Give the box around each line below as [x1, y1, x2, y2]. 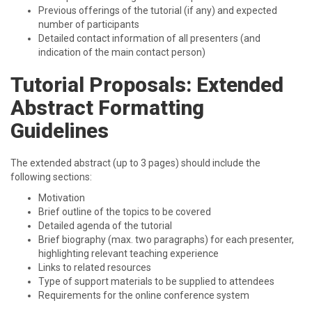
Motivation [38, 192, 85, 203]
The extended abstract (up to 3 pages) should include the [10, 157, 260, 169]
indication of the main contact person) [38, 47, 205, 58]
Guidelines [10, 118, 109, 143]
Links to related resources [38, 262, 151, 273]
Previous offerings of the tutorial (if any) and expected [38, 5, 277, 16]
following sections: [10, 171, 92, 182]
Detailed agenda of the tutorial [38, 220, 172, 231]
